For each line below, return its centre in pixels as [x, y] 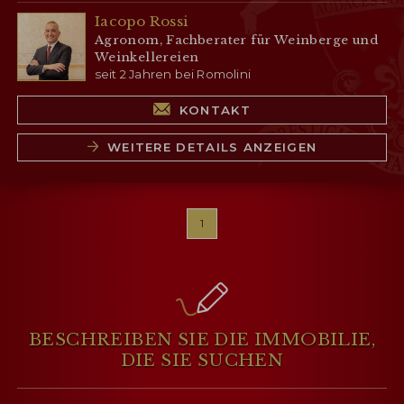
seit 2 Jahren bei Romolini [172, 73]
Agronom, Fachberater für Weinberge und [236, 40]
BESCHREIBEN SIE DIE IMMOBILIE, [202, 340]
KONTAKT [215, 110]
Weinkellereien [147, 57]
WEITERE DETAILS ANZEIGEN [212, 147]
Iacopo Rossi [141, 21]
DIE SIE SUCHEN [202, 361]
